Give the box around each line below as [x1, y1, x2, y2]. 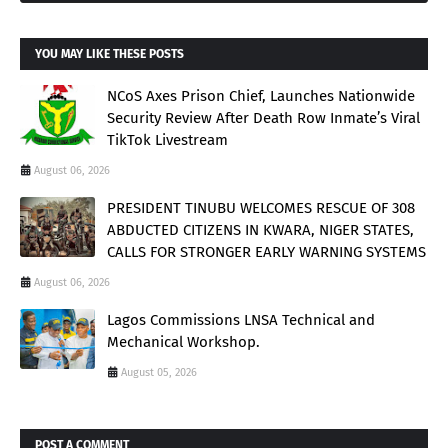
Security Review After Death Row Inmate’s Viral [107, 108, 420, 127]
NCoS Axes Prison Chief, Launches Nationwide [107, 86, 415, 105]
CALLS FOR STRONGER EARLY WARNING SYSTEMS [107, 242, 426, 261]
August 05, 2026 [121, 365, 197, 379]
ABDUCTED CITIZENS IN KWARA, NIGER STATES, [107, 220, 414, 239]
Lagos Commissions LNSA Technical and [107, 310, 375, 329]
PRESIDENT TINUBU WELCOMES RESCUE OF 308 [107, 198, 415, 217]
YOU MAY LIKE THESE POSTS [35, 46, 184, 61]
